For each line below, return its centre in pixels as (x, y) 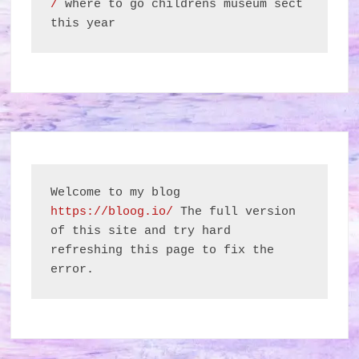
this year (83, 24)
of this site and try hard (141, 231)
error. (73, 270)
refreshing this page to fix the (163, 250)
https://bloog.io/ (112, 212)
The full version (235, 212)
